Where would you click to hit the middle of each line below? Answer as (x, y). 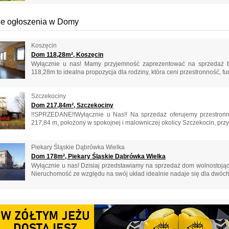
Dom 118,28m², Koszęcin (67, 54)
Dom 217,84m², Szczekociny (72, 106)
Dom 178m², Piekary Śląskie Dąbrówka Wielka (98, 156)
